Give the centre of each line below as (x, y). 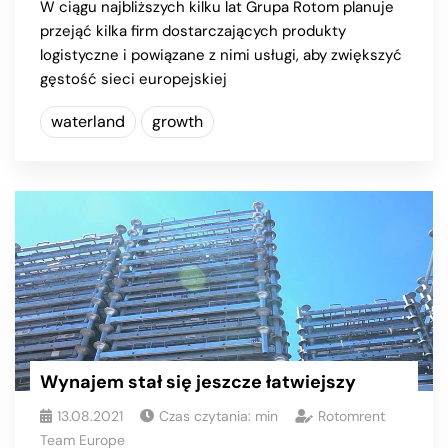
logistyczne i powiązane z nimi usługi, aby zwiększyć (221, 54)
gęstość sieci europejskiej (133, 78)
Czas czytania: (207, 415)
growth (177, 121)
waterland (88, 121)
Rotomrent (351, 415)
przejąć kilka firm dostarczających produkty (193, 30)
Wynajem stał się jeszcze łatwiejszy (198, 381)
